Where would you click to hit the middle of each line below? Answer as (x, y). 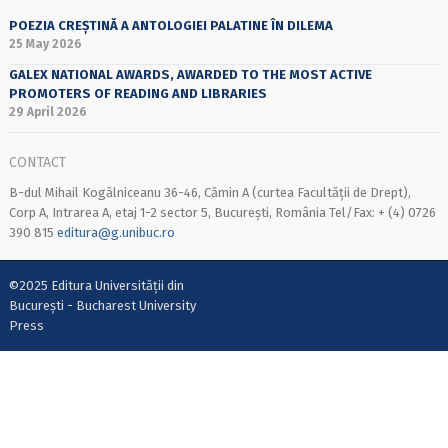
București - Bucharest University (102, 306)
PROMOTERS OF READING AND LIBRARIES (137, 94)
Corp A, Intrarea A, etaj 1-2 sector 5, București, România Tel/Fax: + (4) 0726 (222, 212)
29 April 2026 (47, 112)
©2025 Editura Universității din (96, 286)
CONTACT (37, 162)
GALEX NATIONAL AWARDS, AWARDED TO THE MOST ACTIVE (190, 75)
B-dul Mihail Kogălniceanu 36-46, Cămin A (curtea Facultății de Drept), (209, 192)
